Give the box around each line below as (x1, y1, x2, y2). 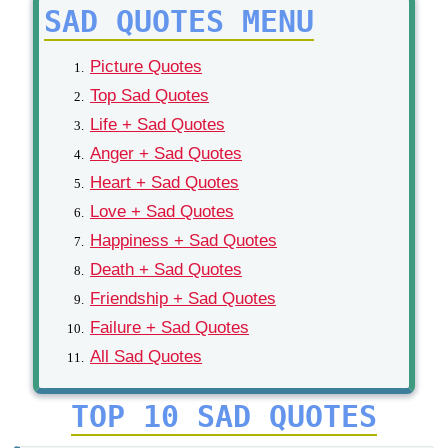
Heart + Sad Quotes (90, 173, 239, 193)
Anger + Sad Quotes (90, 144, 242, 164)
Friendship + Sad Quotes (90, 289, 276, 309)
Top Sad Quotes (90, 86, 209, 106)
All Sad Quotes (90, 347, 202, 367)
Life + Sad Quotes (90, 115, 225, 135)
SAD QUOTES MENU (44, 4, 314, 40)
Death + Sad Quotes (90, 260, 242, 280)
